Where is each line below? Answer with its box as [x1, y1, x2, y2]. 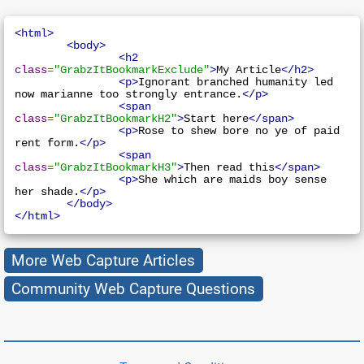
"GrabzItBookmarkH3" [54, 161, 178, 174]
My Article [216, 63, 282, 76]
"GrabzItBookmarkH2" [54, 112, 178, 125]
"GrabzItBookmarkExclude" [54, 63, 210, 76]
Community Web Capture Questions [11, 279, 256, 298]
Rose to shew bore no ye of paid [138, 124, 340, 137]
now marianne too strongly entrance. [15, 88, 243, 101]
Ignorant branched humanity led [138, 76, 334, 89]
